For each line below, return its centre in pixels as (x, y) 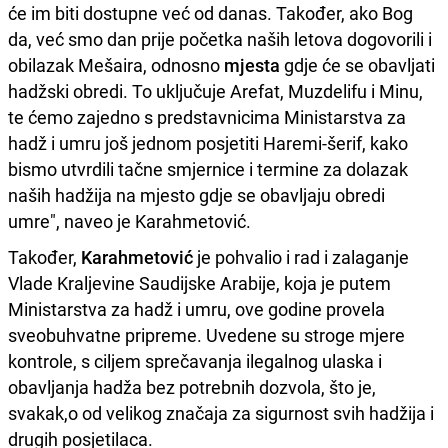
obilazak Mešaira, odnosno (116, 64)
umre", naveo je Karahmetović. (129, 220)
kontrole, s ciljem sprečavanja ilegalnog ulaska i (195, 360)
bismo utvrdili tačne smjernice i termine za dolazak (208, 168)
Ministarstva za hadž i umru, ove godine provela (196, 308)
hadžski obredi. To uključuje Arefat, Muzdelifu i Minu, (215, 90)
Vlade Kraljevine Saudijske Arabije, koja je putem (199, 282)
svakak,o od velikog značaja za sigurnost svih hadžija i (221, 412)
